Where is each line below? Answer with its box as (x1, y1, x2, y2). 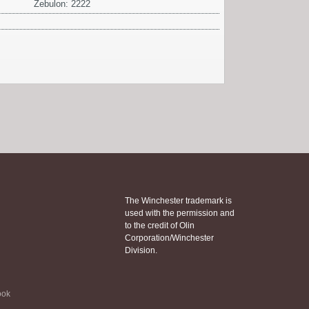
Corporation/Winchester (125, 232, 214, 243)
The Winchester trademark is (125, 195, 232, 206)
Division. (125, 245, 157, 255)
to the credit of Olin (125, 220, 195, 230)
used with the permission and (125, 208, 235, 218)
